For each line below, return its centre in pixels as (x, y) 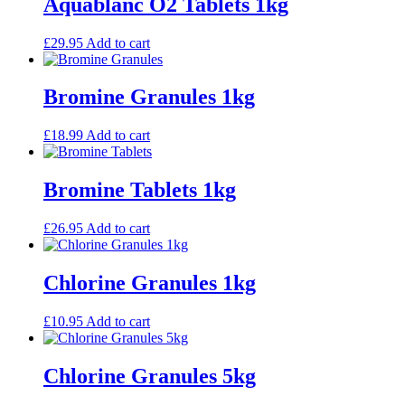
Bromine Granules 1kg (149, 97)
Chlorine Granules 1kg (150, 283)
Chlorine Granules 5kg (150, 376)
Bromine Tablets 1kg (140, 190)
